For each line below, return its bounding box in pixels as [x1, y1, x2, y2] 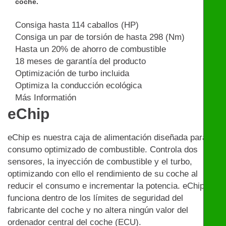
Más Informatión [15, 93, 76, 103]
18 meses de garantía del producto [15, 56, 146, 67]
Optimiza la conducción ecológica [15, 81, 142, 91]
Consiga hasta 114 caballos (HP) [15, 20, 139, 30]
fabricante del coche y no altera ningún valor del [8, 205, 188, 215]
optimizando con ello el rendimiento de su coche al [8, 169, 198, 179]
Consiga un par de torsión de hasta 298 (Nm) [15, 32, 185, 42]
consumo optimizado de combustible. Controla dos [8, 145, 198, 155]
